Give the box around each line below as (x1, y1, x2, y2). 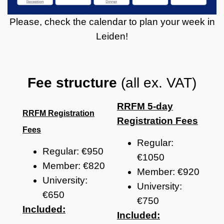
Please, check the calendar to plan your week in (9, 16, 215, 27)
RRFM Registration (22, 109, 94, 118)
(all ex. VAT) (117, 75, 196, 91)
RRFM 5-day (117, 101, 173, 112)
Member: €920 (137, 166, 199, 177)
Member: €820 (42, 160, 105, 171)
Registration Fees (117, 115, 198, 126)
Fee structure (27, 75, 117, 91)
